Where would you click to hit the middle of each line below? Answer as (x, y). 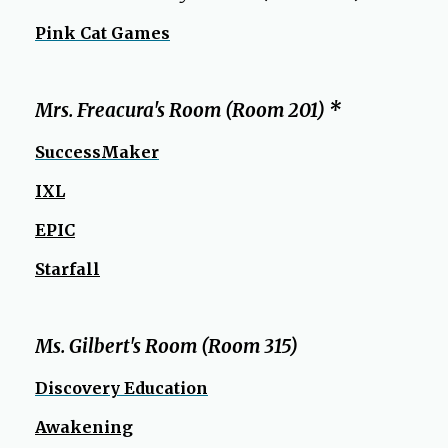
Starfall (67, 269)
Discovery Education (121, 388)
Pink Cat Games (102, 33)
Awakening (84, 427)
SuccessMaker (97, 152)
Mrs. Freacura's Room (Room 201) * (188, 110)
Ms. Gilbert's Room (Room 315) (166, 346)
